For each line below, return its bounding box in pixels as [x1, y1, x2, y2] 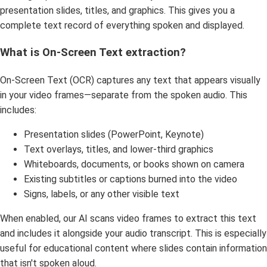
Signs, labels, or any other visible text [24, 188, 179, 200]
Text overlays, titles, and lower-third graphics [24, 143, 213, 155]
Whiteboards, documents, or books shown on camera [24, 158, 244, 170]
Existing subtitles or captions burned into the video [24, 173, 237, 185]
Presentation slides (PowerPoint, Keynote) [24, 128, 204, 140]
